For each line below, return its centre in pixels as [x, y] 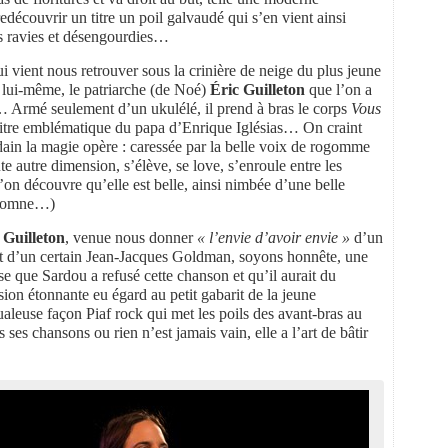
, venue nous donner [131, 237]
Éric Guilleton [257, 89]
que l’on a [338, 89]
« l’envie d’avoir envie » [273, 237]
